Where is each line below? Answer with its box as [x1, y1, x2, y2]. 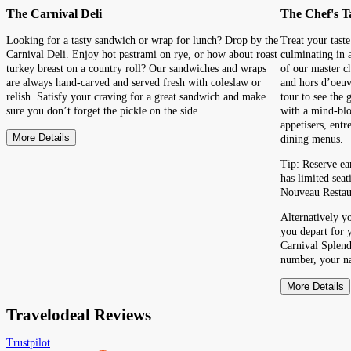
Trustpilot [6, 336, 50, 349]
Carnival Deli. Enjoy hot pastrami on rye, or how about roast [6, 48, 277, 60]
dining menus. [280, 132, 343, 145]
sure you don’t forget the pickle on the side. [6, 104, 201, 117]
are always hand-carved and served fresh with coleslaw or [6, 76, 261, 89]
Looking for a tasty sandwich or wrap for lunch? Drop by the [6, 34, 278, 46]
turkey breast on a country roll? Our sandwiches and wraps [6, 62, 266, 74]
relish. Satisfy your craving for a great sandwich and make [6, 90, 266, 103]
